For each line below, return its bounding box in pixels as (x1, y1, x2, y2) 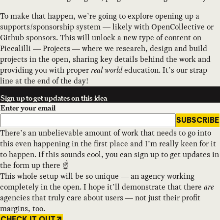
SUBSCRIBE (176, 115, 219, 125)
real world (91, 64, 122, 76)
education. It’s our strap (122, 64, 207, 76)
